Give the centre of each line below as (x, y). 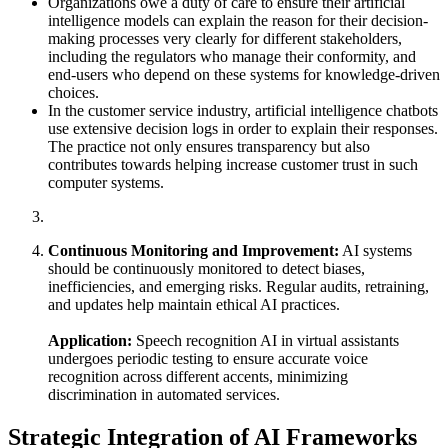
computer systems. (106, 182)
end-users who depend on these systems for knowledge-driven (244, 74)
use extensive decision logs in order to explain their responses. (243, 128)
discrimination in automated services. (164, 394)
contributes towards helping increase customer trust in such (233, 164)
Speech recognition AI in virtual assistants (265, 340)
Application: (90, 340)
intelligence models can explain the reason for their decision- (238, 20)
